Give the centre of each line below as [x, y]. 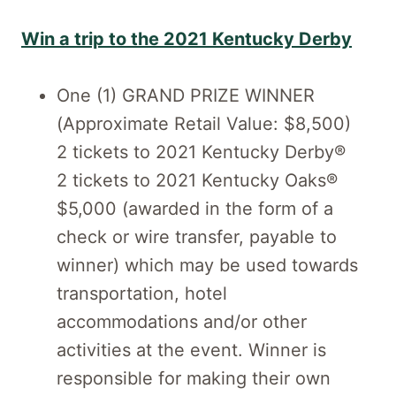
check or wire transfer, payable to [197, 236]
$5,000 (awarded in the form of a [195, 208]
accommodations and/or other [182, 321]
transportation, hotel [142, 293]
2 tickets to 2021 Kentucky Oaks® [197, 180]
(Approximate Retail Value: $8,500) [204, 123]
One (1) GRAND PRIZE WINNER [186, 95]
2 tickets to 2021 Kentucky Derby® [201, 152]
